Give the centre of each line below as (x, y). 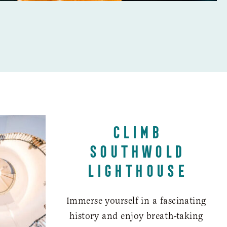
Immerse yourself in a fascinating (136, 200)
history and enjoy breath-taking (136, 216)
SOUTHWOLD (136, 149)
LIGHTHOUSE (136, 168)
